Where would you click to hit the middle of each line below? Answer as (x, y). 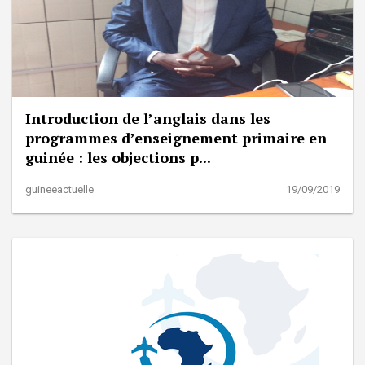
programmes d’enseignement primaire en (176, 137)
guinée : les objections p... (118, 157)
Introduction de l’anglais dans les (148, 118)
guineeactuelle (59, 189)
